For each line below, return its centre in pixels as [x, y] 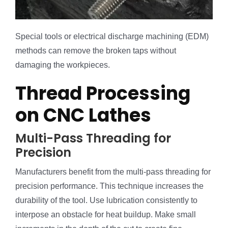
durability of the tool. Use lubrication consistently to [106, 200]
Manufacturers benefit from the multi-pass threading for [113, 172]
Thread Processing [103, 93]
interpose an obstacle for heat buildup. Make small [106, 214]
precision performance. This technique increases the [109, 186]
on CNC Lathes [83, 115]
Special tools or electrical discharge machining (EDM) [112, 36]
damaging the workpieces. [63, 65]
